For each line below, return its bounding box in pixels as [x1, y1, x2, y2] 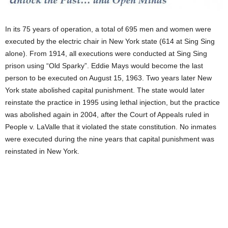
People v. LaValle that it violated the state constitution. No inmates [5, 123, 216, 131]
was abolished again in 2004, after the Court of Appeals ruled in [5, 110, 209, 119]
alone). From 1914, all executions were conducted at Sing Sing [5, 49, 207, 58]
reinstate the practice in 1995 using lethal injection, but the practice [5, 98, 220, 107]
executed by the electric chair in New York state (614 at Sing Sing [5, 37, 215, 46]
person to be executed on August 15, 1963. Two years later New [5, 74, 212, 82]
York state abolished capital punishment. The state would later [5, 86, 205, 95]
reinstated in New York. [5, 147, 79, 156]
